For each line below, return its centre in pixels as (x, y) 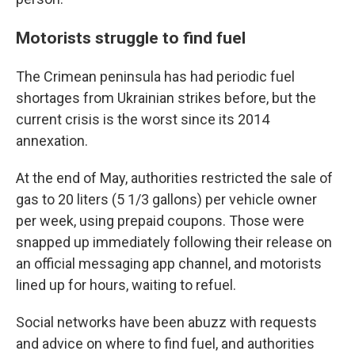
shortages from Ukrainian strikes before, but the (166, 98)
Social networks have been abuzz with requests (166, 322)
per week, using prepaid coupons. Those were (160, 221)
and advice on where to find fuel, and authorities (165, 344)
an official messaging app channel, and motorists (169, 263)
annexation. (52, 141)
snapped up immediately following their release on (174, 242)
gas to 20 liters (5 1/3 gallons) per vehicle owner (166, 199)
